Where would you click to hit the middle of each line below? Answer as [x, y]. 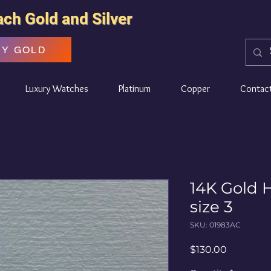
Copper [195, 89]
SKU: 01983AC [215, 225]
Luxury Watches [57, 89]
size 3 [211, 207]
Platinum [135, 89]
